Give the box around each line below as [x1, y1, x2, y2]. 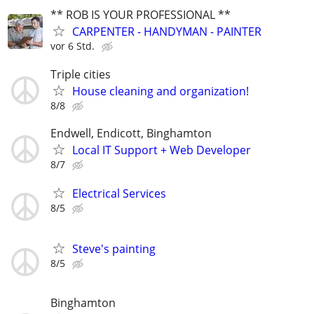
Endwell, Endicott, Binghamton [50, 125, 212, 141]
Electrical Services [72, 185, 166, 201]
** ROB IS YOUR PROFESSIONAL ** [50, 7, 231, 23]
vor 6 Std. [50, 39, 95, 53]
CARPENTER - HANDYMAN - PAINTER [72, 24, 261, 40]
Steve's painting [72, 241, 156, 257]
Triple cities [50, 66, 111, 82]
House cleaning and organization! [72, 83, 249, 99]
